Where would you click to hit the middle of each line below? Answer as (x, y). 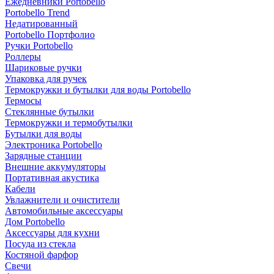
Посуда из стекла (40, 244)
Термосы (23, 101)
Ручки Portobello (39, 46)
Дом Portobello (35, 222)
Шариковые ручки (43, 68)
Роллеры (23, 57)
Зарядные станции (43, 156)
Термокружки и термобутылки (69, 123)
